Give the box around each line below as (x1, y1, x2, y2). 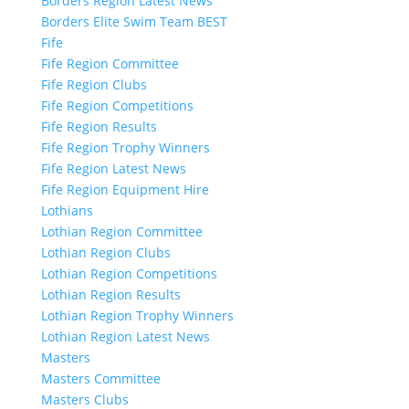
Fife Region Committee (40, 55, 179, 72)
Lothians (40, 202, 93, 219)
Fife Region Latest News (40, 160, 186, 177)
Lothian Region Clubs (40, 244, 171, 261)
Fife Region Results (40, 118, 157, 135)
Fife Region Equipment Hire (40, 181, 209, 198)
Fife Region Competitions (40, 97, 194, 114)
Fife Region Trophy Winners (40, 139, 210, 156)
